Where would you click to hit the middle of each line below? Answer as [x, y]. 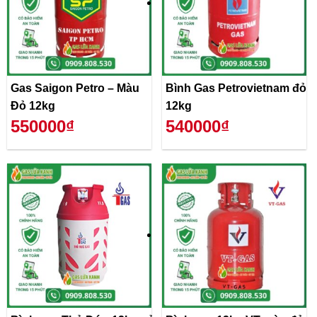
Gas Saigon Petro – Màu [75, 88]
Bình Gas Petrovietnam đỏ [236, 88]
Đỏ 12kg [33, 105]
